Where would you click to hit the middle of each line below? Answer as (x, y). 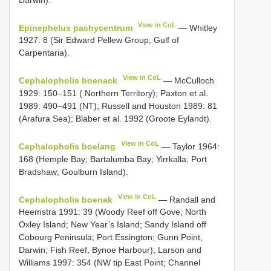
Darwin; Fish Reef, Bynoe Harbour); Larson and (110, 250)
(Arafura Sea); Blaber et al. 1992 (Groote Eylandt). (115, 118)
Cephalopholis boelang (67, 146)
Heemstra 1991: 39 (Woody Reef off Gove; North (113, 212)
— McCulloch (188, 80)
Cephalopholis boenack (68, 80)
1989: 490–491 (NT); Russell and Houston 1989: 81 (118, 106)
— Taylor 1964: (190, 146)
